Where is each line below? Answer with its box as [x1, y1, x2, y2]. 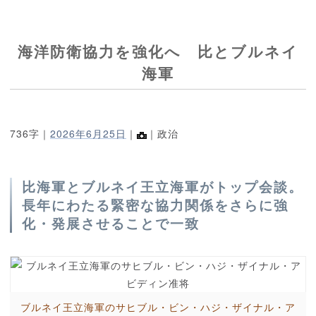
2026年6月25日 [50, 126, 126, 141]
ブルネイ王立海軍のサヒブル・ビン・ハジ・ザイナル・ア [20, 300, 296, 315]
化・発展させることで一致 [22, 214, 200, 233]
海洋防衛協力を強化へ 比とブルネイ [18, 40, 298, 62]
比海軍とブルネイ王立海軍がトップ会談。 [22, 177, 303, 197]
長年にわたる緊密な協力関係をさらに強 [22, 195, 288, 215]
